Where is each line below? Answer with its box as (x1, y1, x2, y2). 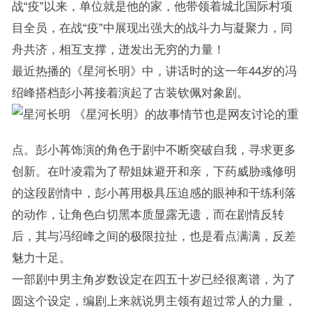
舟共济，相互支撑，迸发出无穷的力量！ (11, 43, 225, 56)
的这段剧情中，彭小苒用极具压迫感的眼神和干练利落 (11, 187, 296, 199)
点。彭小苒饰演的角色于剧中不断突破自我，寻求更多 (11, 143, 296, 156)
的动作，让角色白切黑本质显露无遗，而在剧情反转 (11, 208, 284, 221)
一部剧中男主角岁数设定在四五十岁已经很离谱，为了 (11, 273, 296, 286)
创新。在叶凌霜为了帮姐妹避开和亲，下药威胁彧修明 (11, 165, 296, 178)
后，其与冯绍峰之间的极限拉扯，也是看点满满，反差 (11, 230, 296, 242)
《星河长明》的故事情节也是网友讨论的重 (70, 108, 299, 120)
